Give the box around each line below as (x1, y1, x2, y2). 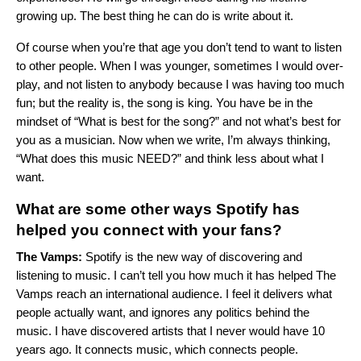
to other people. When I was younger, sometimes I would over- (16, 59, 343, 73)
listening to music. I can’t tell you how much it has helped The (16, 268, 336, 283)
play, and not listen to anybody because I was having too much (16, 77, 344, 92)
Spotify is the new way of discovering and (82, 250, 302, 264)
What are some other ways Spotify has (16, 201, 300, 218)
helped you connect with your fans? (16, 222, 282, 239)
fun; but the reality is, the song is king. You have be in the (16, 96, 313, 110)
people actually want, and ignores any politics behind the (16, 305, 309, 320)
